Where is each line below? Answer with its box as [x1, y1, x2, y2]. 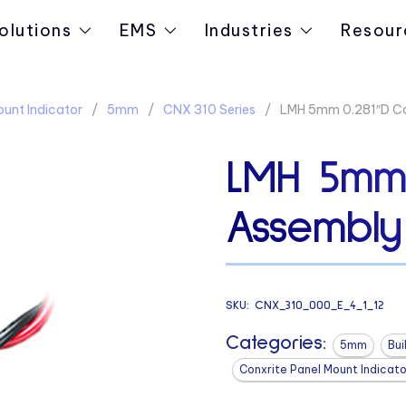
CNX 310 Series [162, 101, 256, 118]
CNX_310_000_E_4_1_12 [254, 298, 384, 312]
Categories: [225, 333, 326, 353]
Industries [204, 20, 295, 41]
